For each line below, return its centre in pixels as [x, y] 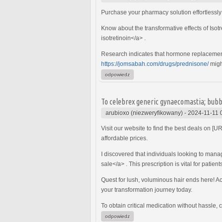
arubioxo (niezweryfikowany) [144, 113]
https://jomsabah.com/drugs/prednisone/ [155, 64]
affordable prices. [124, 138]
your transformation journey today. [147, 190]
